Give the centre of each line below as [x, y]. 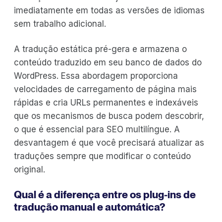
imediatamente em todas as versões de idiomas [109, 11]
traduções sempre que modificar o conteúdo [102, 156]
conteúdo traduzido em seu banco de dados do [108, 63]
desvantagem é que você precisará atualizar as [109, 143]
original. [29, 170]
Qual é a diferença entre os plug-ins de [105, 195]
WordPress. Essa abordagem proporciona [96, 76]
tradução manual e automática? [89, 207]
